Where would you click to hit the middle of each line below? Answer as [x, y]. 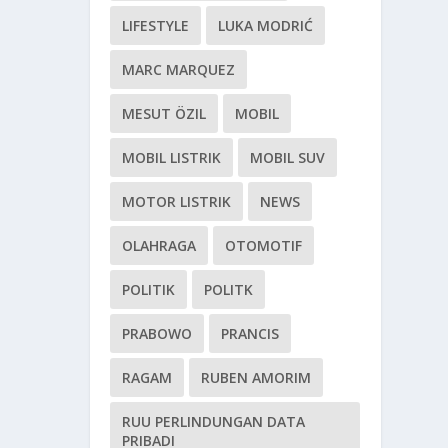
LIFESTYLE [156, 26]
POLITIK [149, 290]
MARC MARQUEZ [179, 70]
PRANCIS [250, 334]
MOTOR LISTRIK [177, 202]
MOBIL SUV [288, 158]
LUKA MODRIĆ [266, 26]
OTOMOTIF [264, 246]
